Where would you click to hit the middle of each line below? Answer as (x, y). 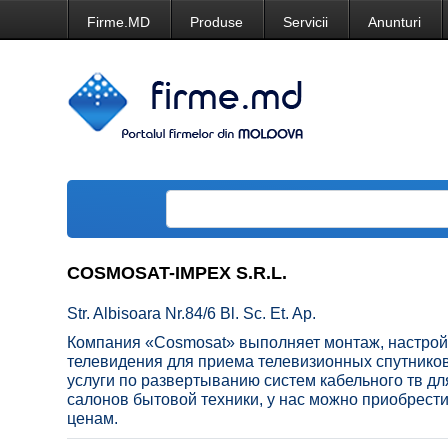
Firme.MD (119, 22)
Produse (217, 22)
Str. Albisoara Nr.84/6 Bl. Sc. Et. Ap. (192, 313)
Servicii (306, 22)
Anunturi (395, 22)
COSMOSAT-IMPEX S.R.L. (177, 273)
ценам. (93, 418)
